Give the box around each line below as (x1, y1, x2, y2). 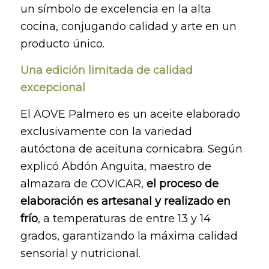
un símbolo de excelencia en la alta (20, 2, 211, 16)
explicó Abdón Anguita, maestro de (20, 160, 211, 174)
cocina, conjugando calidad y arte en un (20, 19, 237, 33)
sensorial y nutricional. (20, 247, 141, 261)
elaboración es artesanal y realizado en (20, 195, 231, 208)
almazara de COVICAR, (20, 177, 147, 191)
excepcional (20, 80, 85, 94)
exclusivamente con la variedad (20, 125, 192, 139)
